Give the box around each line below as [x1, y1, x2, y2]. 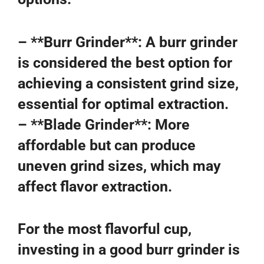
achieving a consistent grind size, [18, 74, 239, 92]
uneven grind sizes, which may [18, 157, 221, 174]
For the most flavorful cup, [18, 220, 192, 237]
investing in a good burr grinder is [18, 241, 240, 258]
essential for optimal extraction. [18, 95, 229, 113]
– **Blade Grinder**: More [18, 115, 190, 133]
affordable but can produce [18, 136, 196, 154]
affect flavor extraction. [18, 177, 172, 195]
